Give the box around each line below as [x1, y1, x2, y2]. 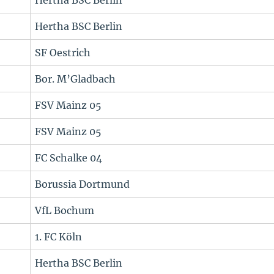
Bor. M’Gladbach [35, 73, 116, 86]
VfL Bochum [35, 204, 95, 217]
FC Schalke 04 [35, 152, 103, 165]
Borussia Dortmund [35, 178, 130, 191]
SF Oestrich [35, 46, 91, 59]
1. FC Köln [35, 231, 83, 243]
